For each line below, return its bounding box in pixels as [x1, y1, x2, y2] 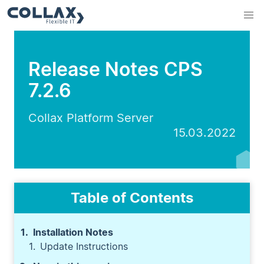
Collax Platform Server [28, 111, 153, 125]
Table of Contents [71, 189, 193, 206]
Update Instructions [40, 240, 128, 252]
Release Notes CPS [28, 58, 203, 81]
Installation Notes [33, 226, 113, 238]
